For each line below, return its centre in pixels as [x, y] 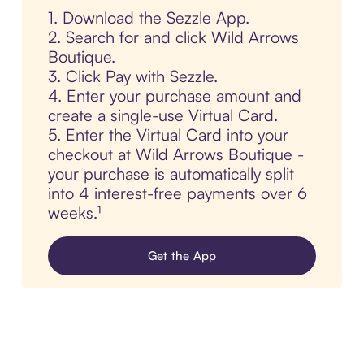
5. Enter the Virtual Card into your [168, 135]
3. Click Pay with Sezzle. [132, 76]
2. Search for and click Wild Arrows [173, 37]
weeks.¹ [74, 213]
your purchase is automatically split [171, 174]
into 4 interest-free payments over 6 [177, 193]
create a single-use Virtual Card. [162, 115]
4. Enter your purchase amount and [174, 96]
